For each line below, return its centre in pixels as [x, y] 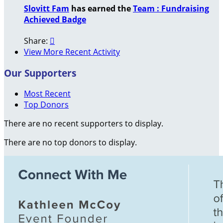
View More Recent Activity [72, 52]
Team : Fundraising [171, 8]
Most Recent [47, 94]
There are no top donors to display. [70, 143]
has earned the [101, 8]
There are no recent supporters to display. [84, 124]
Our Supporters [40, 73]
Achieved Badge [55, 19]
